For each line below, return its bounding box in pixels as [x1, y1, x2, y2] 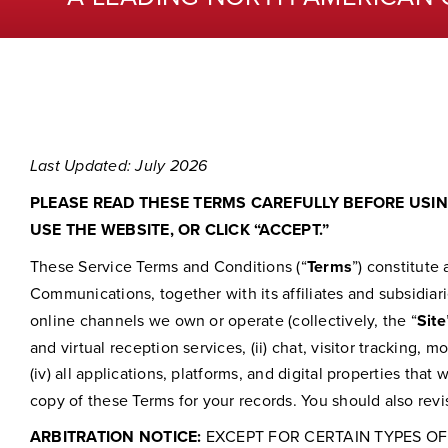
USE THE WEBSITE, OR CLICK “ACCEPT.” [29, 217, 330, 241]
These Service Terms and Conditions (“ [29, 254, 307, 277]
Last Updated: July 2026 [29, 153, 208, 177]
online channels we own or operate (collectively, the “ [29, 308, 417, 331]
